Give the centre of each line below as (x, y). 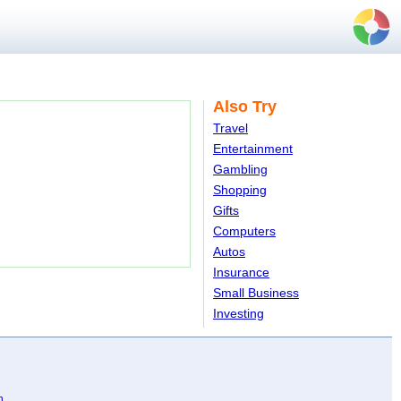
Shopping (240, 190)
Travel (230, 128)
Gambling (240, 169)
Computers (244, 231)
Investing (239, 313)
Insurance (241, 272)
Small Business (256, 293)
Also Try (245, 107)
